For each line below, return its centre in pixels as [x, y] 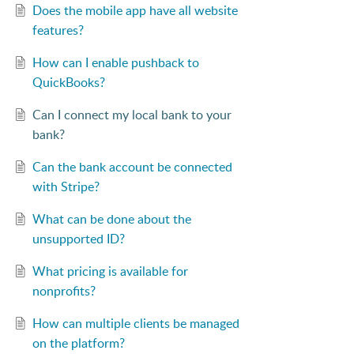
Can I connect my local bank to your [132, 115]
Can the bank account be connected [132, 167]
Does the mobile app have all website [135, 11]
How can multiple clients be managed [136, 324]
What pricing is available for [110, 271]
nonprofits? [64, 291]
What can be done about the [111, 219]
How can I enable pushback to [115, 63]
